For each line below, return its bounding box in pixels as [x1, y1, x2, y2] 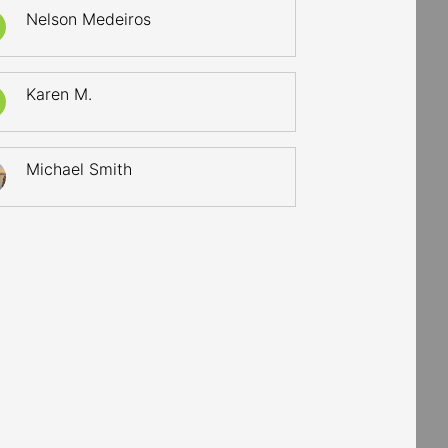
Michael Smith [26, 159, 133, 179]
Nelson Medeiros [26, 9, 152, 29]
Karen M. [26, 84, 93, 104]
